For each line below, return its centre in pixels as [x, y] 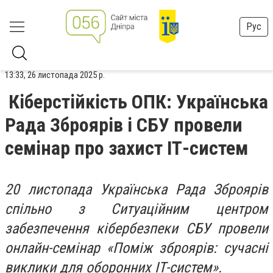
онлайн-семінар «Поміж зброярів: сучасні [136, 248]
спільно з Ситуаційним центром [136, 209]
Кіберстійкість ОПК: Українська [138, 102]
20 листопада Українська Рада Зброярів [136, 190]
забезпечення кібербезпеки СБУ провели [136, 229]
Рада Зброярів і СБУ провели [124, 125]
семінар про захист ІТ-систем [126, 148]
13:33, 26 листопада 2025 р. [55, 75]
